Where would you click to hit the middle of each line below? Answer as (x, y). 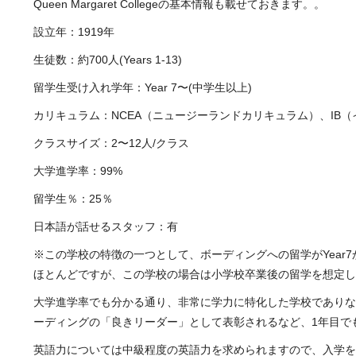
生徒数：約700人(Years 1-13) (108, 59)
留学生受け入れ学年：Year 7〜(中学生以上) (143, 87)
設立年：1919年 (74, 31)
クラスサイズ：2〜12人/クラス (111, 143)
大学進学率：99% (78, 170)
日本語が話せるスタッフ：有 (106, 226)
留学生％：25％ (73, 198)
